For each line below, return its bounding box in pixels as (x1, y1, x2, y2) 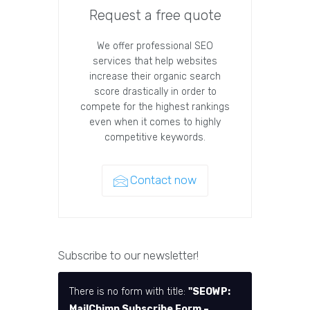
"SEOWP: (188, 286, 230, 298)
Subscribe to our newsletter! (58, 248, 199, 263)
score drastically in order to (93, 86, 217, 98)
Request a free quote (89, 7, 221, 24)
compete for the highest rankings (80, 101, 230, 113)
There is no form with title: (69, 286, 188, 298)
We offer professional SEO (97, 40, 213, 53)
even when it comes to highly (89, 116, 221, 129)
